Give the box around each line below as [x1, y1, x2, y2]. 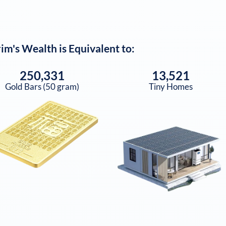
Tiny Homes [148, 81, 193, 92]
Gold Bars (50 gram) [5, 81, 79, 92]
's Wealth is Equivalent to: [12, 42, 135, 55]
